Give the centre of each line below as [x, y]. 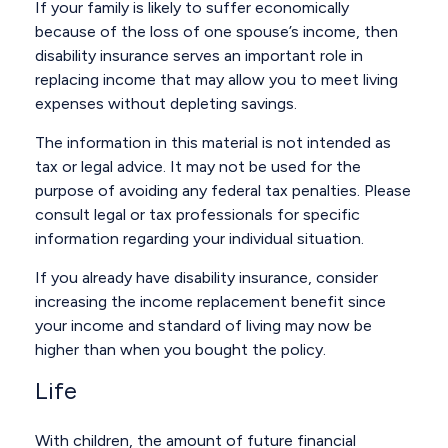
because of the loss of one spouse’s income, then [216, 31]
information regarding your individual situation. [199, 238]
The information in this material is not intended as [213, 142]
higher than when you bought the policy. [180, 349]
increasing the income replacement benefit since [210, 301]
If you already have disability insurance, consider [206, 277]
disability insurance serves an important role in [199, 55]
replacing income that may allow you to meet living [216, 79]
